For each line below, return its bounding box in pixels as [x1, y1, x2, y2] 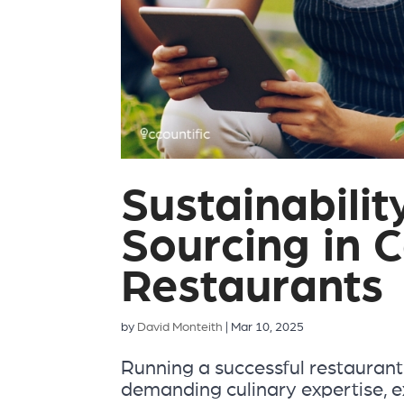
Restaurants [121, 264, 384, 311]
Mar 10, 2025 [231, 321, 305, 335]
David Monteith [137, 321, 224, 335]
